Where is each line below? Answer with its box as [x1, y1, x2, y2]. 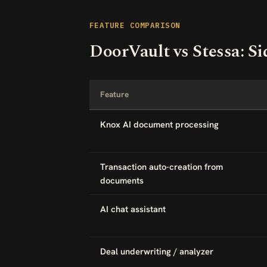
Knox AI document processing [100, 119, 219, 130]
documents [100, 175, 144, 186]
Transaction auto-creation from [100, 161, 223, 172]
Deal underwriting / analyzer [100, 246, 213, 257]
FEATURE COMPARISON [89, 20, 181, 30]
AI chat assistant [100, 203, 166, 215]
